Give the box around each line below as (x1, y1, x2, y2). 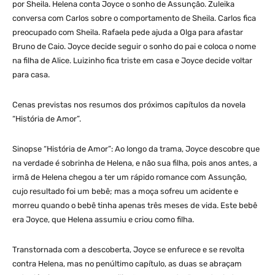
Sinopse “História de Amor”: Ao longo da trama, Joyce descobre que (12, 144, 260, 153)
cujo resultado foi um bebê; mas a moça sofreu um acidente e (12, 186, 238, 196)
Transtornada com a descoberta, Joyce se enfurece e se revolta (12, 244, 244, 254)
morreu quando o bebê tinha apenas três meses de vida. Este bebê (12, 200, 257, 210)
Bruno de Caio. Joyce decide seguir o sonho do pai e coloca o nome (12, 41, 256, 51)
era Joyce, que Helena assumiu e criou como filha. (12, 214, 194, 224)
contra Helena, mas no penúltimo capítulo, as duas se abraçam (12, 258, 242, 268)
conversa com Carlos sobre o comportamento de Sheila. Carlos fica (12, 13, 256, 23)
